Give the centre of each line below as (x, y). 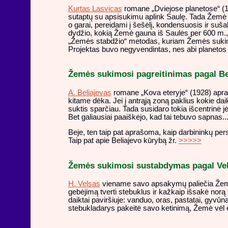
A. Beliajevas (90, 92)
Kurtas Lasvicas (95, 8)
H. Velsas (84, 184)
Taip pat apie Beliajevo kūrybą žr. (123, 141)
